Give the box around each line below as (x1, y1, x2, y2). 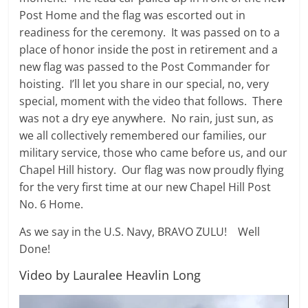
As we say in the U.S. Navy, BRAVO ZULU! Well (19, 224, 261, 239)
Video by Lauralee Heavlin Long (19, 267, 201, 283)
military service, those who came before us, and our (19, 145, 288, 160)
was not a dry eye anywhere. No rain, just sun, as (19, 111, 274, 126)
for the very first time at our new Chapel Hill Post (19, 179, 272, 195)
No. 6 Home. (19, 197, 84, 212)
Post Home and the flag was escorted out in (19, 8, 246, 23)
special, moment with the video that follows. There (19, 93, 283, 109)
